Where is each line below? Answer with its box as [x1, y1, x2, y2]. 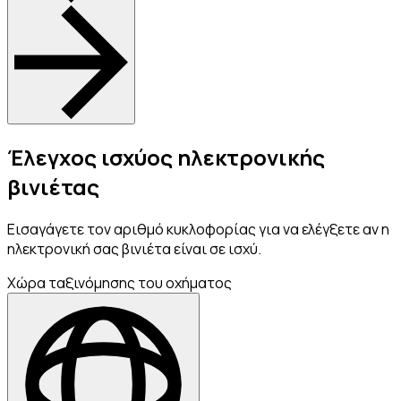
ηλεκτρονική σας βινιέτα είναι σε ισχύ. [7, 239, 261, 260]
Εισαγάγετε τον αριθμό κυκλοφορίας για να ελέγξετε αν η [7, 219, 389, 240]
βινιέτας [7, 172, 99, 202]
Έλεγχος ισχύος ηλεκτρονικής [7, 142, 325, 173]
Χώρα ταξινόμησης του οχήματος [7, 273, 232, 294]
